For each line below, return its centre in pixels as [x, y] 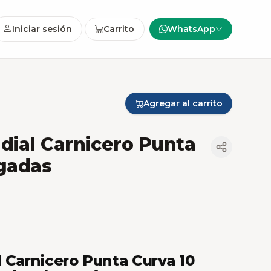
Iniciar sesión [42, 29]
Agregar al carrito [183, 103]
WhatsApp [191, 29]
